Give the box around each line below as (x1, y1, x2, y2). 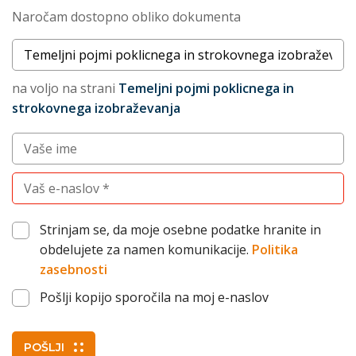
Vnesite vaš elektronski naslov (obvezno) (11, 172, 254, 190)
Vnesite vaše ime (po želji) (11, 133, 164, 150)
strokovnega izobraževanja (12, 99, 180, 117)
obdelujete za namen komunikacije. (40, 241, 252, 258)
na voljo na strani (12, 79, 118, 97)
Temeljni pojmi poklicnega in (118, 79, 294, 97)
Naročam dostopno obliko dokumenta (12, 8, 241, 25)
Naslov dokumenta (11, 39, 124, 56)
